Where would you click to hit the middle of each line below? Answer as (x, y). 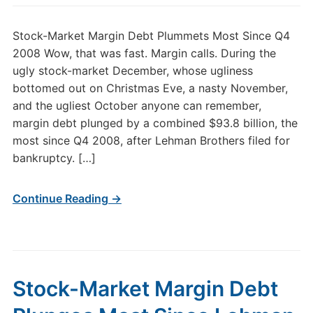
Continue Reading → (67, 198)
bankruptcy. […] (54, 158)
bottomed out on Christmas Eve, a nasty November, (150, 88)
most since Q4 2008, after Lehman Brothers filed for (151, 140)
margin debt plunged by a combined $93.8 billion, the (155, 123)
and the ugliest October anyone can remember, (137, 105)
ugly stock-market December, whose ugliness (132, 71)
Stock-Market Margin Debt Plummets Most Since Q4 (151, 36)
